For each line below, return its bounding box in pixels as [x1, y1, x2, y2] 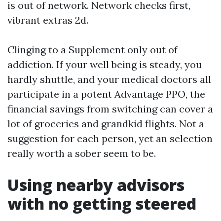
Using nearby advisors [7, 174, 184, 195]
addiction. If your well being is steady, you [7, 58, 202, 71]
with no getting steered [7, 193, 196, 214]
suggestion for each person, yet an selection [7, 132, 213, 145]
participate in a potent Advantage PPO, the [7, 88, 205, 100]
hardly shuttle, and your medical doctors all [7, 73, 211, 85]
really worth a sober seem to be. [7, 147, 156, 159]
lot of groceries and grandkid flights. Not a [7, 117, 204, 130]
